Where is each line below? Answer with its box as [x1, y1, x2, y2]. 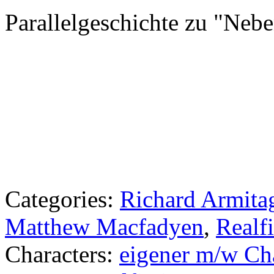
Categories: [5, 186, 114, 212]
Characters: [5, 241, 119, 267]
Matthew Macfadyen [5, 213, 204, 240]
